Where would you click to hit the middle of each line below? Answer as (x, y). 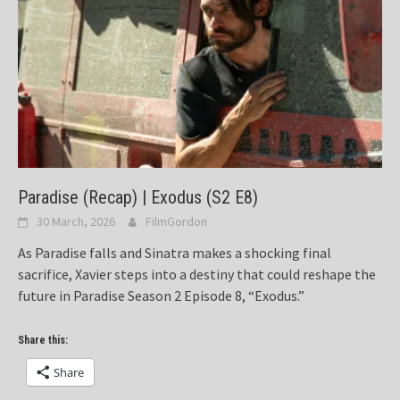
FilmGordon (176, 221)
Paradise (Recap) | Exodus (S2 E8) (138, 197)
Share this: (43, 340)
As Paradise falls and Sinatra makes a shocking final (175, 252)
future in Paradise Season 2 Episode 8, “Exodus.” (161, 295)
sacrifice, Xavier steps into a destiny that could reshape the (197, 274)
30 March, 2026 (76, 221)
